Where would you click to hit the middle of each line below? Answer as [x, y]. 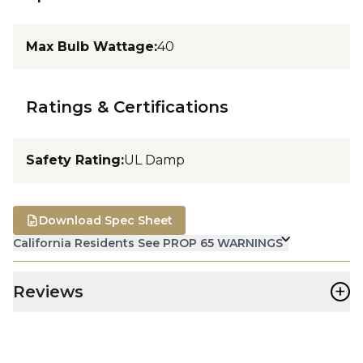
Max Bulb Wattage [90, 46]
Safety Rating [73, 160]
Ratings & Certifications [127, 107]
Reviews [48, 291]
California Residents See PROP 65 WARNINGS [148, 243]
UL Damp [154, 160]
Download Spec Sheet [106, 220]
